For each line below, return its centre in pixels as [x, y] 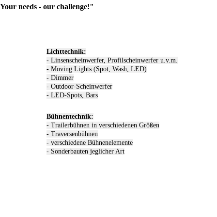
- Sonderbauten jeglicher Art [85, 152]
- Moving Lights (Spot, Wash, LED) [97, 69]
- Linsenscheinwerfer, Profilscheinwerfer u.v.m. [112, 61]
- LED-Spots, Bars [72, 95]
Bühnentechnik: [70, 117]
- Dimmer [60, 78]
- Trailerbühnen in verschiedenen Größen [103, 125]
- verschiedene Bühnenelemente [90, 143]
